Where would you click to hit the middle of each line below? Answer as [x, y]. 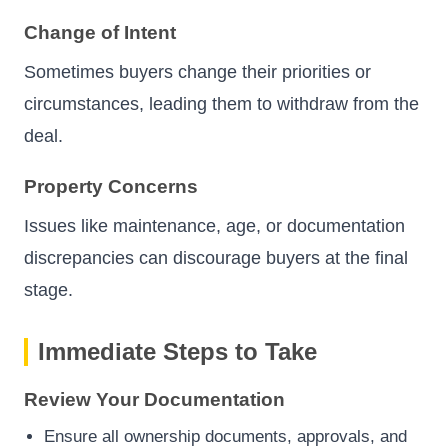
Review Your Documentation [154, 400]
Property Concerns [111, 186]
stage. [48, 289]
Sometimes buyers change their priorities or [197, 72]
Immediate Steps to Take [177, 351]
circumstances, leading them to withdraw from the [221, 104]
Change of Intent [100, 32]
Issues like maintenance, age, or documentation [214, 225]
